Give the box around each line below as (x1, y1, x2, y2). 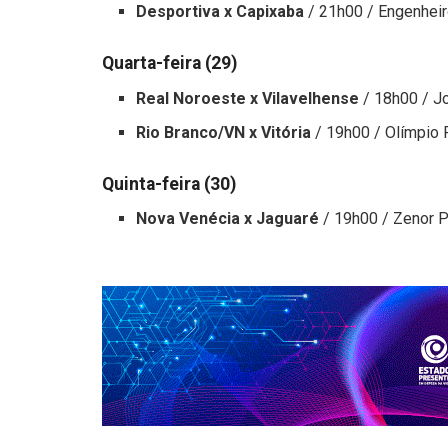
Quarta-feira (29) (102, 52, 237, 73)
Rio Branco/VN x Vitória (136, 122, 312, 142)
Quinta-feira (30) (102, 173, 236, 194)
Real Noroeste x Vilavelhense (136, 88, 360, 108)
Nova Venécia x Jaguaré (136, 209, 320, 229)
